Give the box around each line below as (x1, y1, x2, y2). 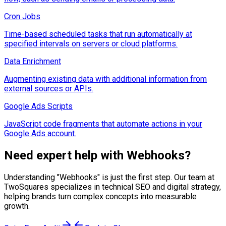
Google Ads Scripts (4, 101, 73, 111)
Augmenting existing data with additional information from (4, 74, 207, 84)
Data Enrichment (4, 56, 61, 66)
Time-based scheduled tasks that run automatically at (4, 29, 192, 39)
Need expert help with (4, 148, 127, 162)
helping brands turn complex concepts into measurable (4, 191, 197, 201)
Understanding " (4, 172, 60, 182)
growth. (4, 201, 30, 211)
